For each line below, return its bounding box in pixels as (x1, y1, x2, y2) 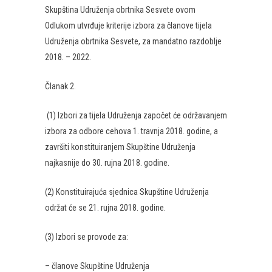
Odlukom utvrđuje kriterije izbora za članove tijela (45, 21, 212, 30)
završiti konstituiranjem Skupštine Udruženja (45, 142, 195, 152)
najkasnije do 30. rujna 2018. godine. (45, 158, 169, 168)
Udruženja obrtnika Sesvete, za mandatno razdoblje (45, 36, 222, 46)
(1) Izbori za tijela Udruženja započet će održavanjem (47, 110, 227, 120)
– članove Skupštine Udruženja (45, 261, 149, 271)
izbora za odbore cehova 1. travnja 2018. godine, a (45, 126, 218, 136)
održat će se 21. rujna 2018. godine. (45, 203, 166, 212)
